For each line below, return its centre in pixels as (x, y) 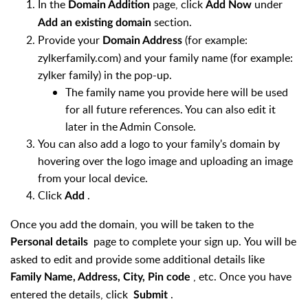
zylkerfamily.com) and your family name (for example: (165, 58)
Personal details (52, 242)
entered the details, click (72, 295)
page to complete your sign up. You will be (195, 242)
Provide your (70, 40)
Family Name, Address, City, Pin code (102, 277)
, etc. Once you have (242, 277)
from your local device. (93, 178)
